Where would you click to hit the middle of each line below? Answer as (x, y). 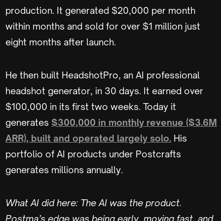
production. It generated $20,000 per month (100, 10)
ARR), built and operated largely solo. (88, 138)
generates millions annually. (64, 169)
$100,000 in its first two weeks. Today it (91, 106)
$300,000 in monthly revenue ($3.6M (134, 122)
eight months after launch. (61, 42)
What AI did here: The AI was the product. (93, 203)
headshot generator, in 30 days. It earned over (104, 91)
